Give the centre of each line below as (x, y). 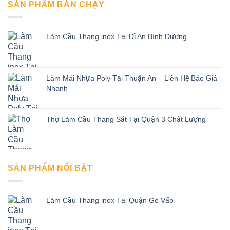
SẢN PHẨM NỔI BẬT (50, 168)
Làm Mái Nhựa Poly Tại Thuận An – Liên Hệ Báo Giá (132, 78)
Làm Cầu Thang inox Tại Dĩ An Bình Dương (117, 36)
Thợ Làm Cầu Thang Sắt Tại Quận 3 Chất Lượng (126, 119)
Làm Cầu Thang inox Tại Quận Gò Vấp (110, 200)
